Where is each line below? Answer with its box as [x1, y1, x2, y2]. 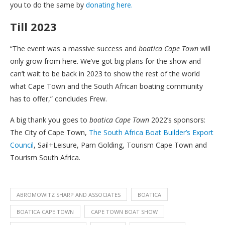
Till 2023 [10, 19, 57, 35]
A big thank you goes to [10, 115, 89, 125]
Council [10, 140, 34, 150]
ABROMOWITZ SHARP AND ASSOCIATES [17, 191, 121, 199]
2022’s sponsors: [149, 115, 205, 125]
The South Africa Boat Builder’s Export [89, 128, 213, 138]
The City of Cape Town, [10, 128, 89, 138]
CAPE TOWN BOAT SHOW [91, 208, 158, 216]
